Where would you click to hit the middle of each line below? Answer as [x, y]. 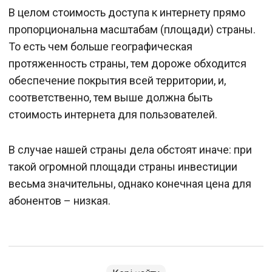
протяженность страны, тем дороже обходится [127, 64]
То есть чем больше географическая [100, 47]
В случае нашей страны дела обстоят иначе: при [130, 150]
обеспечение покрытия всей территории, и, [117, 81]
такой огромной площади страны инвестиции [123, 167]
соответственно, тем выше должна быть [110, 98]
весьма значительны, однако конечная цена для [130, 184]
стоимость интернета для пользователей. [113, 115]
